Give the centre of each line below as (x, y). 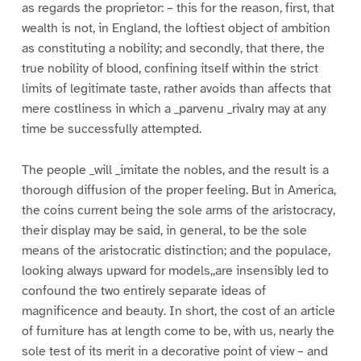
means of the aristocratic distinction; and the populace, (176, 251)
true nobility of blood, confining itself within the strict (170, 69)
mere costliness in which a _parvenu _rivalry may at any (174, 109)
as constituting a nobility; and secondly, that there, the (173, 49)
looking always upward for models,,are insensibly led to (175, 271)
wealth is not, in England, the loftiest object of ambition (176, 29)
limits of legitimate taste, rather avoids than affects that (176, 89)
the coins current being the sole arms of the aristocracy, (178, 211)
